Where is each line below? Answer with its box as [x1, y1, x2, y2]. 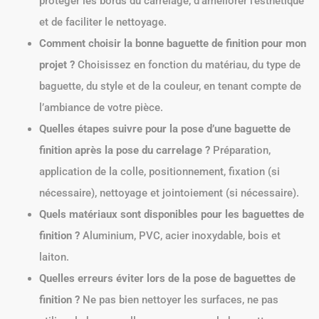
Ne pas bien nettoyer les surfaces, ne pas [80, 293, 278, 306]
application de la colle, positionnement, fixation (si [39, 164, 280, 178]
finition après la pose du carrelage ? [39, 143, 210, 157]
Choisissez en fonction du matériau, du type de [75, 58, 300, 71]
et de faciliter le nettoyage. [39, 15, 167, 28]
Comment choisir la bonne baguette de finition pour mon [39, 36, 306, 50]
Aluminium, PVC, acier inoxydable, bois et [80, 229, 281, 242]
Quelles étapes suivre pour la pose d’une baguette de [39, 122, 291, 135]
